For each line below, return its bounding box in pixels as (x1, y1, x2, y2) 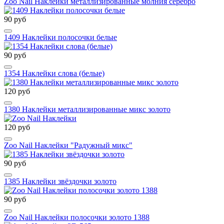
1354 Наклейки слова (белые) (4, 68, 104, 77)
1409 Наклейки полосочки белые (4, 32, 117, 41)
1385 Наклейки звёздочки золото (4, 176, 116, 185)
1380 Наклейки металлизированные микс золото (4, 104, 170, 113)
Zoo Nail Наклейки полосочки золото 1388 (4, 212, 149, 221)
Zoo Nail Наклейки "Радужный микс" (4, 140, 132, 149)
